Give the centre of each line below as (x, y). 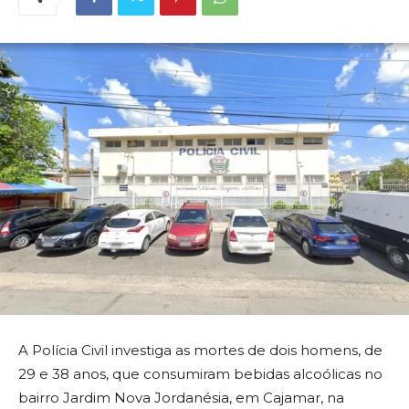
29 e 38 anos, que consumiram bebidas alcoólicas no (200, 374)
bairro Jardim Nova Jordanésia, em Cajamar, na (181, 398)
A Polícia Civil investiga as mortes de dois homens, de (200, 351)
